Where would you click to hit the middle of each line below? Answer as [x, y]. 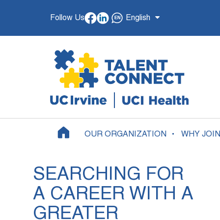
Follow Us [67, 18]
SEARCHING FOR [109, 175]
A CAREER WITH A [113, 195]
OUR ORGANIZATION [125, 135]
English [138, 18]
